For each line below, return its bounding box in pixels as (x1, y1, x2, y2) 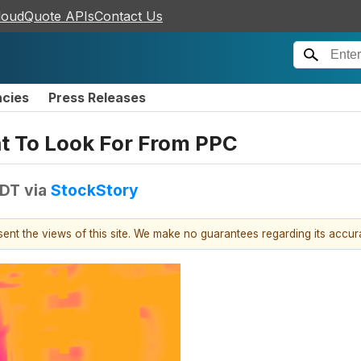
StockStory (51, 180, 139, 200)
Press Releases (48, 89, 146, 106)
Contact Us (94, 8, 163, 24)
